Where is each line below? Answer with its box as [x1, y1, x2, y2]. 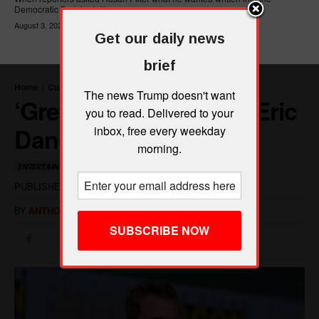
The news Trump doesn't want [84, 87, 235, 103]
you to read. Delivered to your [85, 105, 234, 121]
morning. [137, 140, 182, 157]
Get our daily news [94, 31, 225, 46]
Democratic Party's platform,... [14, 2, 128, 15]
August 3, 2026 [14, 19, 66, 31]
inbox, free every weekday [93, 122, 226, 139]
